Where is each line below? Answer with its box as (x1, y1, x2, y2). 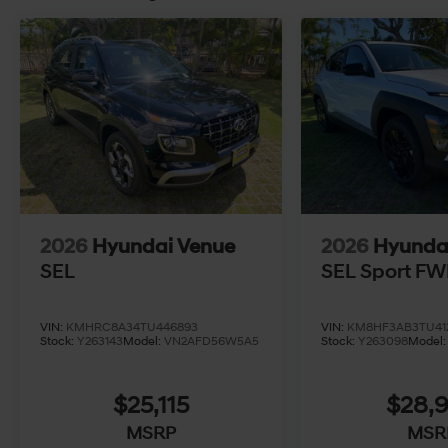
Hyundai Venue (92, 234, 235, 259)
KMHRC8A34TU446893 (66, 319, 198, 335)
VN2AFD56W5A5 (164, 333, 259, 349)
